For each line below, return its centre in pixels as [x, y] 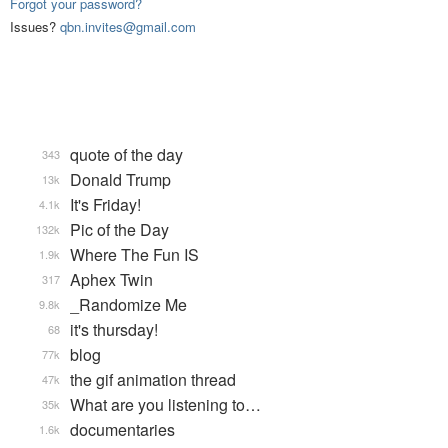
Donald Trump [120, 180]
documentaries [122, 430]
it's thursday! [114, 330]
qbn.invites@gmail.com [128, 27]
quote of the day [126, 155]
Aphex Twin [111, 280]
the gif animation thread [153, 380]
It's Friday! [105, 205]
